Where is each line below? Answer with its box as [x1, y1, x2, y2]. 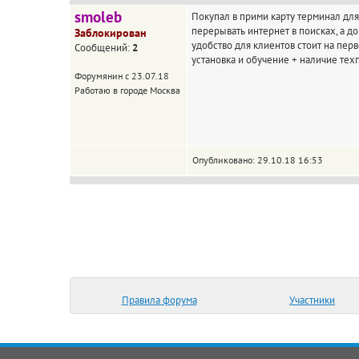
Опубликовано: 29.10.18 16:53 [192, 154, 323, 166]
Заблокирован [75, 26, 147, 40]
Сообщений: [75, 40, 132, 54]
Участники [289, 292, 335, 307]
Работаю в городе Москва [75, 84, 180, 96]
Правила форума [121, 292, 197, 307]
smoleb [75, 7, 122, 26]
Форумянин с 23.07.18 [75, 70, 169, 82]
